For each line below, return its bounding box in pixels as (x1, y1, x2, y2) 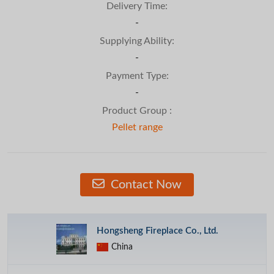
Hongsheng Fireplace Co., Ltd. (97, 226, 218, 235)
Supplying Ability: (100, 35, 174, 46)
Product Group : (102, 105, 172, 116)
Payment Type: (105, 70, 169, 81)
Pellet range (111, 122, 163, 132)
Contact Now (108, 178, 182, 191)
